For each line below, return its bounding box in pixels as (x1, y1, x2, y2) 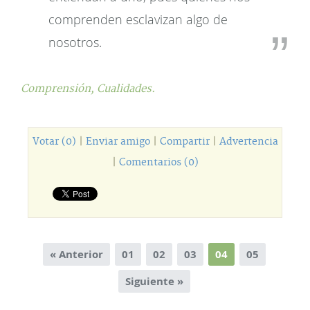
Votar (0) (32, 136, 76, 148)
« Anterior (49, 247, 103, 262)
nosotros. (48, 34, 102, 51)
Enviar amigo (85, 136, 150, 148)
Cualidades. (97, 82, 155, 95)
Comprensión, (21, 82, 97, 95)
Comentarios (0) (118, 156, 199, 169)
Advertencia (219, 136, 278, 148)
